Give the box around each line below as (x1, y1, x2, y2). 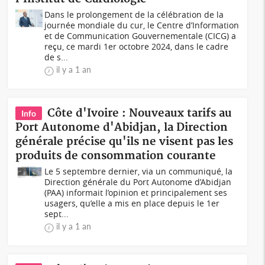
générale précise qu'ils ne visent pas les (15, 135, 234, 148)
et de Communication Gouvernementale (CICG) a (44, 30, 237, 41)
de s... (44, 51, 69, 63)
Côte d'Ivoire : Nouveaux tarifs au (47, 106, 232, 120)
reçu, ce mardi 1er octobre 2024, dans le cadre (44, 41, 229, 52)
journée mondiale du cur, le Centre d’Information (44, 20, 240, 31)
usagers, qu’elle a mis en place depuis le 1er (44, 198, 220, 209)
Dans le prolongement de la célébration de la (44, 9, 224, 20)
